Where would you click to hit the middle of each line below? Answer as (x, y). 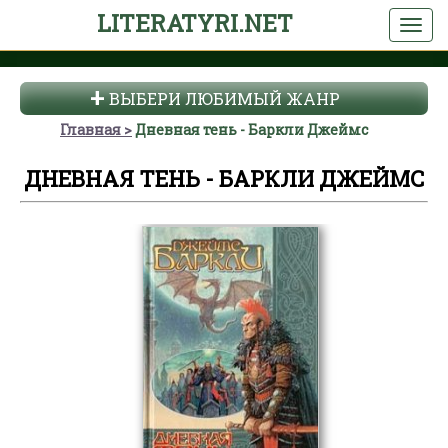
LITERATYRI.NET (194, 23)
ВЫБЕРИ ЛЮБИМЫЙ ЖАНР (224, 98)
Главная (90, 129)
